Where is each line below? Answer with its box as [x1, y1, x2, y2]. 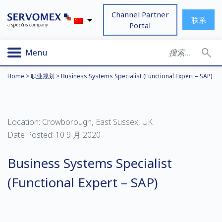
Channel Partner [111, 9, 169, 19]
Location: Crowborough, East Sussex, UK [7, 116, 153, 127]
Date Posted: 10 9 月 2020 [7, 129, 101, 140]
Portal [129, 20, 151, 30]
